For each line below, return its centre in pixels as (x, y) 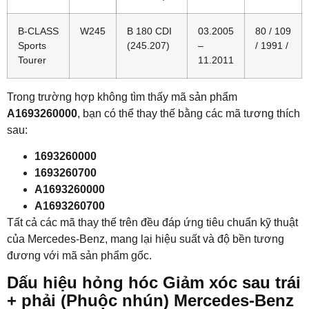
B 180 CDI (149, 31)
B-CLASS (38, 31)
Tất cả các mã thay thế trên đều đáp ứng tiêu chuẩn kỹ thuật (152, 222)
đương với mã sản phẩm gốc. (79, 255)
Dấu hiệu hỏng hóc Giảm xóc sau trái (154, 283)
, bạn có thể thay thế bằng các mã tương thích (189, 113)
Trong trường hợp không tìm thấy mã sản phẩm (122, 97)
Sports (32, 45)
